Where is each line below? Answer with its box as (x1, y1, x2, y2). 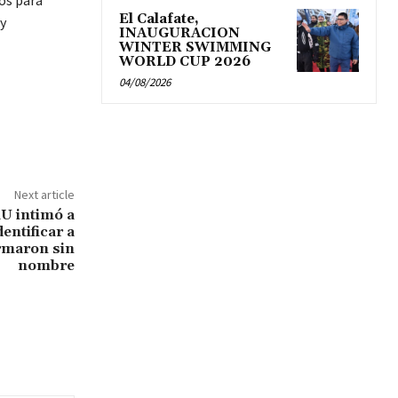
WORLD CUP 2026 (119, 53, 251, 71)
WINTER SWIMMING (119, 39, 271, 57)
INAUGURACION (119, 25, 240, 43)
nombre (17, 257, 75, 275)
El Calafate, (119, 11, 199, 28)
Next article (13, 187, 75, 203)
